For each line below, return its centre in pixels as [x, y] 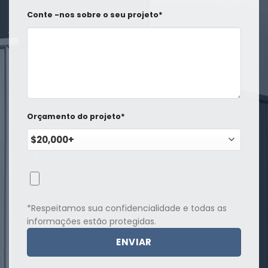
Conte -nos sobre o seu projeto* [95, 14]
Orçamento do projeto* [76, 116]
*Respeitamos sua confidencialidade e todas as [127, 208]
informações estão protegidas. [92, 222]
